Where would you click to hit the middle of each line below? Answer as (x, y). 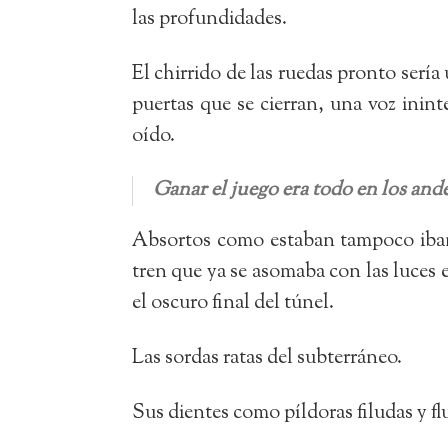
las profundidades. (209, 19)
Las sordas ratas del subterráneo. (267, 358)
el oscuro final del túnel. (233, 303)
